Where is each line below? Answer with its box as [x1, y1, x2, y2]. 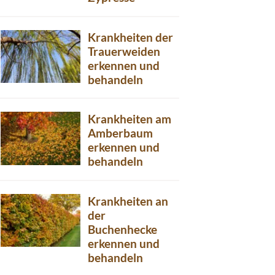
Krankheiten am [88, 112, 171, 126]
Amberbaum [88, 126, 153, 140]
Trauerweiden [88, 44, 160, 58]
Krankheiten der [88, 29, 173, 44]
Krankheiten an [88, 193, 168, 208]
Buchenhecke [88, 222, 157, 236]
